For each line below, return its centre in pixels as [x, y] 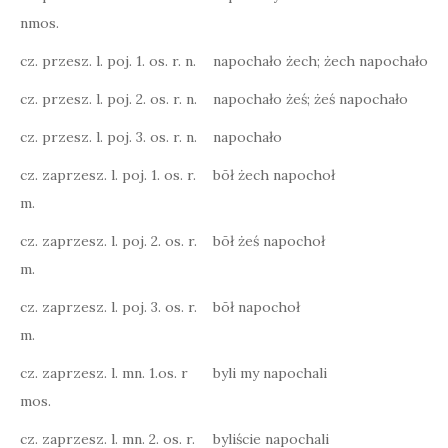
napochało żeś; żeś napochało [310, 99]
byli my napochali [270, 373]
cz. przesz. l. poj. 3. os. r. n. [108, 137]
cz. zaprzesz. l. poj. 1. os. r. [108, 175]
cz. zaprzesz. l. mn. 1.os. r [104, 373]
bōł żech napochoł [274, 175]
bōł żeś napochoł [269, 241]
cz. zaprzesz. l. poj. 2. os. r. [108, 241]
